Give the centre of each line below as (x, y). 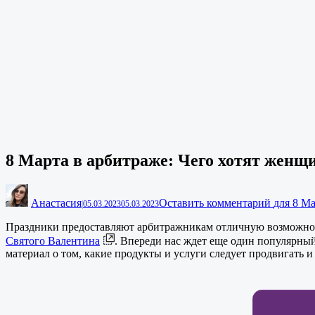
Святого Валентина (53, 241)
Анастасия (56, 203)
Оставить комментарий (216, 203)
